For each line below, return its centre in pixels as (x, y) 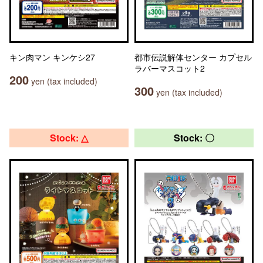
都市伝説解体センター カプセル (193, 57)
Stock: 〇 (194, 138)
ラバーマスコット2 (170, 68)
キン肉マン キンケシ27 (52, 57)
